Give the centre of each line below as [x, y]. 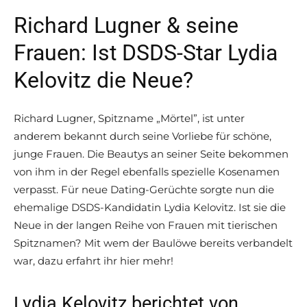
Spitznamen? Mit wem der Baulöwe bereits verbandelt [153, 243]
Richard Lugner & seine [126, 26]
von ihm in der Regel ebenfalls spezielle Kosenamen [147, 172]
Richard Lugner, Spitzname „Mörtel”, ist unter [129, 119]
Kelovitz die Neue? [103, 81]
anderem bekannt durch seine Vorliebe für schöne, [143, 136]
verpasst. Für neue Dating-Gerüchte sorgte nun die [144, 190]
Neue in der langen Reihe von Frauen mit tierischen [146, 225]
